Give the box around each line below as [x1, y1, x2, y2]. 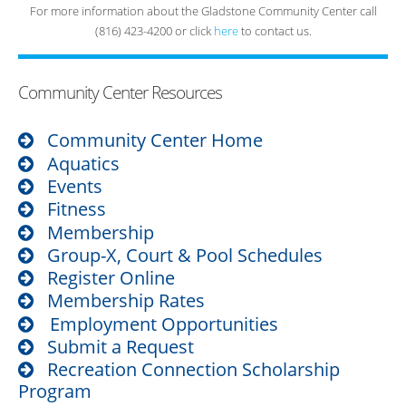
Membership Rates [47, 288, 205, 314]
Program [18, 379, 92, 404]
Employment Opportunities [36, 311, 278, 336]
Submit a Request [47, 333, 194, 359]
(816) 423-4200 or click [94, 23, 214, 40]
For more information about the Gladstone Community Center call [29, 3, 377, 20]
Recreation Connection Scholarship [47, 357, 340, 382]
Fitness [47, 197, 106, 222]
